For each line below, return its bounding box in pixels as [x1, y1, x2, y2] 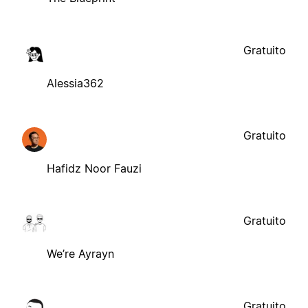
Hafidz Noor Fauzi [47, 161, 142, 175]
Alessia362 [47, 76, 104, 90]
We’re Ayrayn [47, 246, 114, 261]
